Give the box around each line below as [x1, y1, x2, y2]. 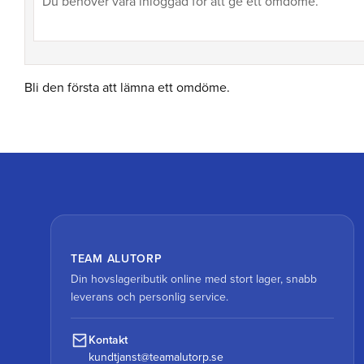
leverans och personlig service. [71, 290, 228, 305]
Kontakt [89, 333, 128, 348]
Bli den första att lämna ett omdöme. [24, 80, 230, 97]
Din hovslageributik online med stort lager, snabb [71, 272, 317, 287]
